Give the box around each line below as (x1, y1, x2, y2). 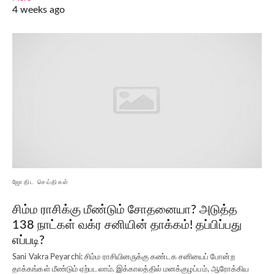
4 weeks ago (12, 4, 65, 15)
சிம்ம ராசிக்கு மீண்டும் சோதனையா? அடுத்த (12, 204, 237, 217)
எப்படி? (12, 234, 45, 247)
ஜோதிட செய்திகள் (12, 179, 69, 186)
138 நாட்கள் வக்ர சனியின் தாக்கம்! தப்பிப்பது (12, 219, 242, 232)
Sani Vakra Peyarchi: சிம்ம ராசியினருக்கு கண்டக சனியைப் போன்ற (12, 253, 235, 262)
